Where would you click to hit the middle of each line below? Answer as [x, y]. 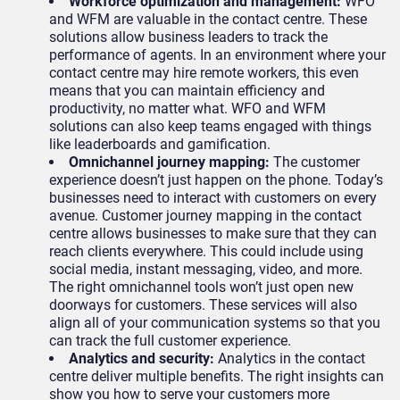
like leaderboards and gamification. [160, 144]
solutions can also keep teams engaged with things [210, 126]
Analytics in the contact [290, 358]
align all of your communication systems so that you [215, 322]
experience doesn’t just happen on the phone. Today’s [216, 179]
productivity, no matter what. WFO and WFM [187, 108]
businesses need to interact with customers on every [213, 197]
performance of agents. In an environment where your [217, 54]
